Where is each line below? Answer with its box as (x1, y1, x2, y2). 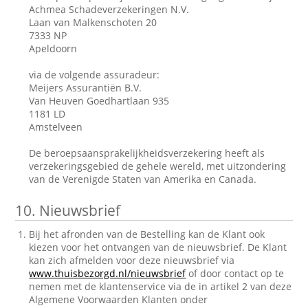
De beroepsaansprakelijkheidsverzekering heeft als (29, 146, 265, 159)
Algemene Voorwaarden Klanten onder (29, 293, 208, 306)
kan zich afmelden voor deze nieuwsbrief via (29, 254, 235, 267)
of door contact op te (186, 267, 285, 280)
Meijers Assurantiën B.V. (29, 81, 142, 94)
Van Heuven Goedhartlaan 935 (29, 94, 170, 107)
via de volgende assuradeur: (29, 68, 160, 81)
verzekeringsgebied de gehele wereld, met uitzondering (29, 159, 287, 173)
